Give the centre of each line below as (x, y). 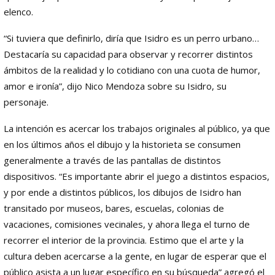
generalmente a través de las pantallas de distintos (112, 160)
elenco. (18, 11)
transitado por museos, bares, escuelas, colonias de (114, 208)
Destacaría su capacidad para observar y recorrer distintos (128, 54)
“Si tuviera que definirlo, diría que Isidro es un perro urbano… (131, 38)
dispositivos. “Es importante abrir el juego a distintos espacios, (137, 176)
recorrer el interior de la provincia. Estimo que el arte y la (124, 240)
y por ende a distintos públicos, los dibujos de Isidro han (122, 192)
